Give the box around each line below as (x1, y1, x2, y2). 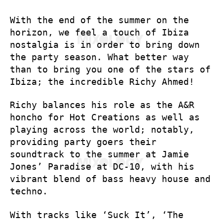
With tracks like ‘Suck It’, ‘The (10, 209, 184, 220)
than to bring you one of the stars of (10, 64, 211, 74)
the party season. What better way (10, 51, 189, 62)
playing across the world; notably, (10, 124, 194, 135)
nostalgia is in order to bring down (10, 39, 200, 50)
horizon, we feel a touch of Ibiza (10, 27, 189, 37)
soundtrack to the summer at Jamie (10, 149, 189, 159)
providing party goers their (10, 137, 156, 147)
